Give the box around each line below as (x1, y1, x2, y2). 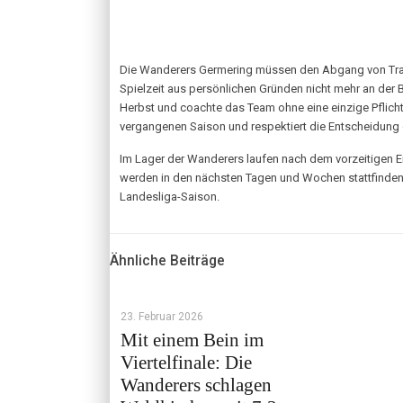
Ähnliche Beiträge (110, 253, 225, 269)
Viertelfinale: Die (121, 352, 252, 373)
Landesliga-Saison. (120, 190, 219, 203)
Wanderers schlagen (121, 374, 272, 396)
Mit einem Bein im (121, 329, 264, 351)
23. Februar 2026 (121, 310, 203, 323)
